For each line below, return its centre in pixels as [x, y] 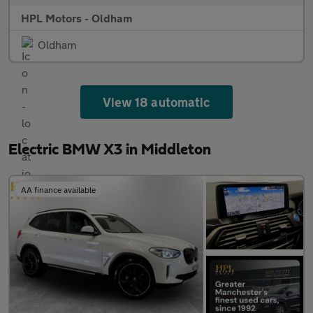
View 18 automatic [156, 102]
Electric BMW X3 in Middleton [110, 150]
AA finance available [58, 190]
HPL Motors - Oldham [77, 18]
